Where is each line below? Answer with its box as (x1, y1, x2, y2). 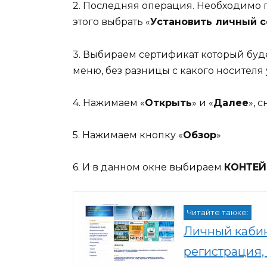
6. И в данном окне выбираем (73, 162, 224, 173)
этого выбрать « (73, 16, 150, 28)
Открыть (145, 97, 192, 108)
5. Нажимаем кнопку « (73, 129, 183, 141)
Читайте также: (187, 208, 249, 218)
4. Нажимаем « (73, 97, 145, 108)
